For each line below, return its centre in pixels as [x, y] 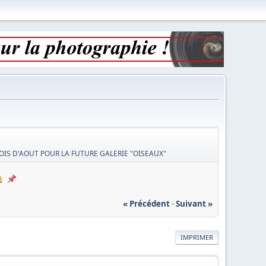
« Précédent [146, 203]
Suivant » [194, 203]
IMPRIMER [197, 237]
